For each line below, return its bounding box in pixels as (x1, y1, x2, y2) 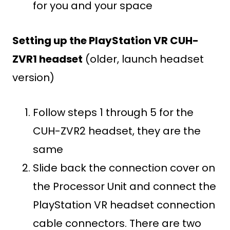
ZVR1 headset (12, 52, 83, 66)
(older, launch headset (83, 52, 204, 66)
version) (12, 70, 54, 85)
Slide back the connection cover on (33, 161, 215, 175)
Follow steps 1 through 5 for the (33, 105, 194, 120)
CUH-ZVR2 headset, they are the (33, 124, 201, 138)
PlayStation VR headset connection (33, 198, 215, 212)
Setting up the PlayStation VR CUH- (12, 33, 199, 48)
